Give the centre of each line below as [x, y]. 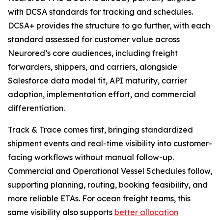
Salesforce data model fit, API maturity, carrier [97, 80]
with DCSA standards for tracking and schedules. [100, 12]
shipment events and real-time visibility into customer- [110, 143]
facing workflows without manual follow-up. [91, 157]
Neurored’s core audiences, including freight [93, 53]
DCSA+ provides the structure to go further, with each [109, 25]
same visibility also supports [61, 212]
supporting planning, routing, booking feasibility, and [108, 184]
